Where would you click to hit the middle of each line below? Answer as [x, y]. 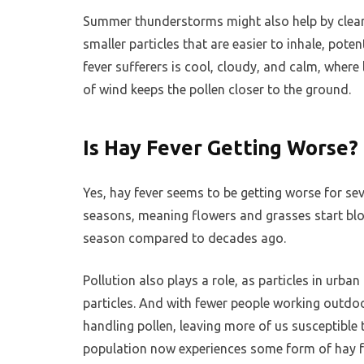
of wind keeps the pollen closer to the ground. [217, 90]
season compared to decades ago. [184, 238]
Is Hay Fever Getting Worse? [221, 148]
